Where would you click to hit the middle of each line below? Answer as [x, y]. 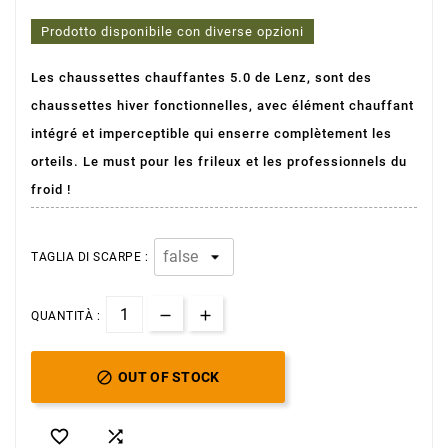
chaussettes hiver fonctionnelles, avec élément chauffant [222, 106]
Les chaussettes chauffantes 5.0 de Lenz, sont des [201, 78]
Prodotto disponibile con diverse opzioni [172, 32]
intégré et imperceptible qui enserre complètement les [211, 134]
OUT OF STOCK [169, 377]
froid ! [51, 190]
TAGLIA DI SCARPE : [89, 257]
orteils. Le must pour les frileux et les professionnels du [219, 162]
